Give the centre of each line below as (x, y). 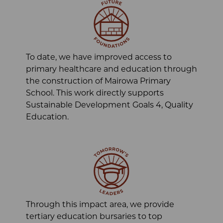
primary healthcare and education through (111, 70)
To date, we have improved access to (99, 58)
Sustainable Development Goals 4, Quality (110, 106)
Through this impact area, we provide (100, 205)
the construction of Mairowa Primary (98, 82)
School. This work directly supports (95, 94)
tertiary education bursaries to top (94, 217)
